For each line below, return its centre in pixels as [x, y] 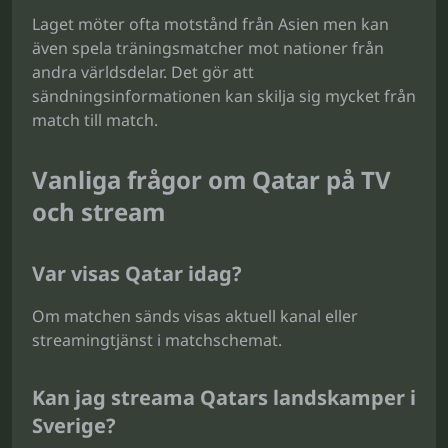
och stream [98, 211]
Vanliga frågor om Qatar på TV [211, 179]
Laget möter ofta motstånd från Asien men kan [210, 24]
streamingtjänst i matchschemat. [157, 340]
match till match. [95, 120]
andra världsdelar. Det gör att [143, 72]
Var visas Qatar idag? [137, 273]
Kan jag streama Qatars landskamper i [224, 397]
